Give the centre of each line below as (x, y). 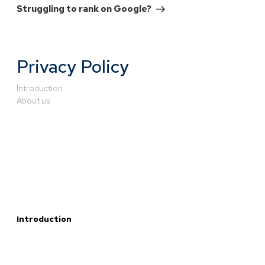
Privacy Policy (73, 66)
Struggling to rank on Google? (84, 9)
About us (33, 101)
